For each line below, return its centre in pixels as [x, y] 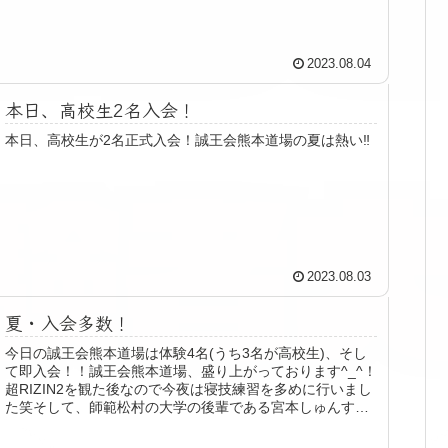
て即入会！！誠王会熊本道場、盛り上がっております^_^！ [191, 371]
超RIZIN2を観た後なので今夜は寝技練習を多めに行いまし [189, 389]
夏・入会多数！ [68, 322]
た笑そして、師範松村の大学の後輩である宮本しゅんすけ [187, 407]
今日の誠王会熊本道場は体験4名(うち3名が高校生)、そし [186, 353]
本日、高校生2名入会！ [101, 109]
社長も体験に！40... [68, 425]
